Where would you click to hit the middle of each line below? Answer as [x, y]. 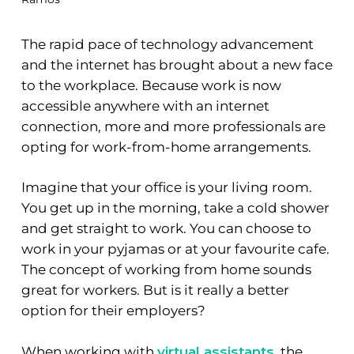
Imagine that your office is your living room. [166, 188]
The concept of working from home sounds [166, 270]
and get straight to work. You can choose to [166, 229]
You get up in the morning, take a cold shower [175, 208]
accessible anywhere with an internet [145, 105]
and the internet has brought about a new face [177, 64]
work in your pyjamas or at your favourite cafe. [175, 249]
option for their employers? [113, 311]
